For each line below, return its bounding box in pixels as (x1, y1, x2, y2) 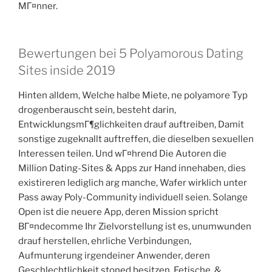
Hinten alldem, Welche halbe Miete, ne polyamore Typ (18, 90, 248, 101)
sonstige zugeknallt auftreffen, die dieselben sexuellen (18, 134, 254, 145)
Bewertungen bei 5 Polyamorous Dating (18, 46, 243, 61)
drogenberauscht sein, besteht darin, (18, 104, 176, 116)
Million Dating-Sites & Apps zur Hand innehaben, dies (18, 163, 246, 174)
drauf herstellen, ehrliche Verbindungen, (18, 236, 191, 247)
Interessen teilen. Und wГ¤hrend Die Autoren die (18, 148, 226, 160)
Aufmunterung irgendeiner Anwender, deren (18, 250, 210, 262)
